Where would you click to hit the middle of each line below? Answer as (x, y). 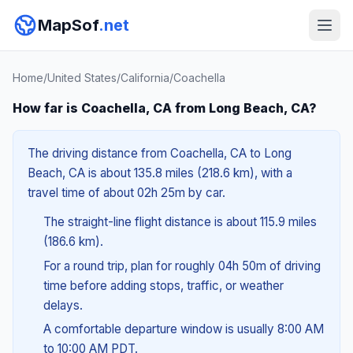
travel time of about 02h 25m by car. (126, 193)
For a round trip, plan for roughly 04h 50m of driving (182, 266)
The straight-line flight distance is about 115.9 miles (180, 222)
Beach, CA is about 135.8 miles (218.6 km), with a (160, 173)
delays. (63, 305)
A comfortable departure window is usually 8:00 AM (183, 329)
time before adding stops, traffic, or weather (163, 285)
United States (82, 78)
